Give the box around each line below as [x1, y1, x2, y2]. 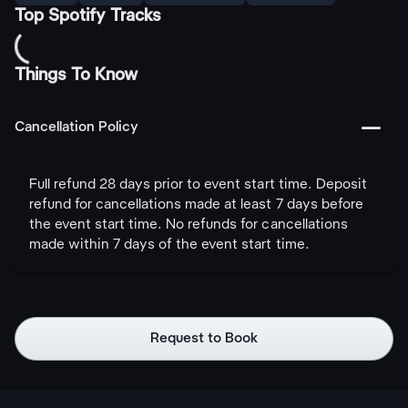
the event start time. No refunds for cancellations [29, 218, 348, 232]
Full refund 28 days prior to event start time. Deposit [29, 178, 367, 192]
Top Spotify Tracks [15, 8, 162, 25]
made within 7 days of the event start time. [29, 238, 310, 252]
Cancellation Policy [15, 120, 138, 135]
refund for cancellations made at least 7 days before [29, 198, 363, 212]
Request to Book [149, 331, 259, 346]
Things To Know [15, 67, 138, 84]
